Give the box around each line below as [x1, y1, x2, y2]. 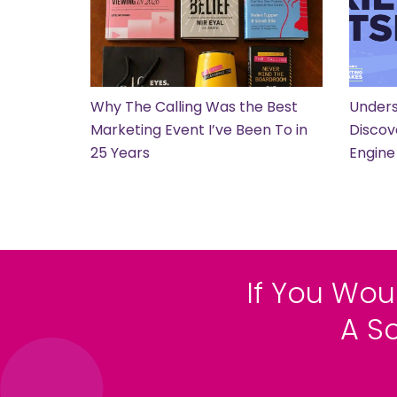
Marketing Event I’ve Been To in [90, 120, 307, 140]
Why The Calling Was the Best [90, 97, 298, 117]
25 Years [90, 143, 150, 163]
